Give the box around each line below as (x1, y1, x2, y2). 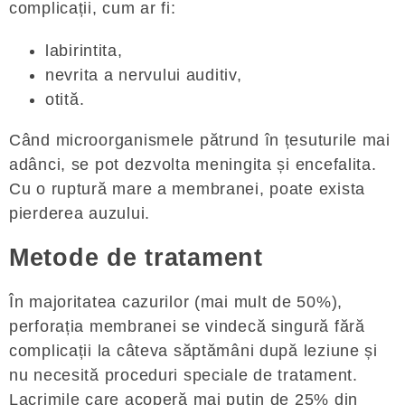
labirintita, (45, 41, 123, 60)
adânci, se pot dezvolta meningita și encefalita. (9, 155, 377, 174)
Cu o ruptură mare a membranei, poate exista (9, 179, 365, 198)
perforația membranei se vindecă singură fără (9, 317, 365, 336)
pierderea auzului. (9, 203, 150, 222)
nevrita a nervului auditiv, (45, 65, 242, 84)
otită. (45, 89, 85, 108)
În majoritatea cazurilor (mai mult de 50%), (9, 293, 343, 312)
